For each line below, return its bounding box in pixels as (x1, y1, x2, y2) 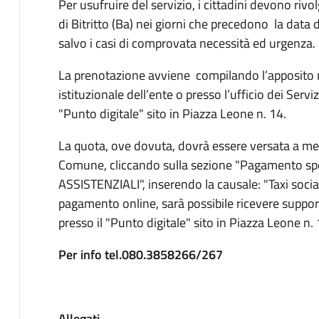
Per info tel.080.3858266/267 (58, 244, 223, 264)
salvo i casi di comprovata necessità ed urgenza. (58, 33, 315, 53)
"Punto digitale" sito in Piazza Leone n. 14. (58, 103, 286, 123)
